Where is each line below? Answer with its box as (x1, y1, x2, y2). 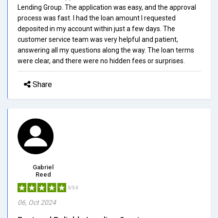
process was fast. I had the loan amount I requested (18, 14, 176, 22)
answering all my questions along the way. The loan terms (18, 46, 194, 54)
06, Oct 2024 (18, 198, 56, 206)
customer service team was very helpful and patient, (18, 35, 178, 43)
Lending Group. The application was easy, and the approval (18, 3, 196, 11)
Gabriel (33, 163, 54, 171)
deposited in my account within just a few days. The (18, 24, 175, 33)
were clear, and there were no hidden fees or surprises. (18, 56, 185, 65)
